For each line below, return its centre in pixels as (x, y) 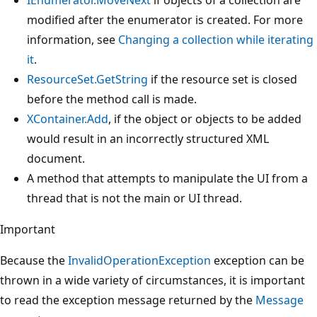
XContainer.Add (68, 119)
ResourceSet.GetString (87, 79)
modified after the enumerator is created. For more (165, 19)
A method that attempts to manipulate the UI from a (167, 178)
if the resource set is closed (223, 79)
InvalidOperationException (139, 260)
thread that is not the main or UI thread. (134, 198)
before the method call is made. (112, 99)
